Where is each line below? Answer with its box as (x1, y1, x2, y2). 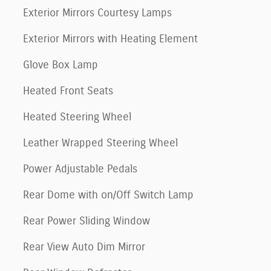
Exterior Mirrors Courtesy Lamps (23, 8, 172, 19)
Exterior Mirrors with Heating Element (23, 34, 198, 45)
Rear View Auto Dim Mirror (23, 242, 145, 253)
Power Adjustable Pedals (23, 164, 137, 175)
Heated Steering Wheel (23, 112, 131, 123)
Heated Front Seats (23, 86, 113, 97)
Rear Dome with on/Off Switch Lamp (23, 190, 194, 201)
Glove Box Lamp (23, 60, 98, 71)
